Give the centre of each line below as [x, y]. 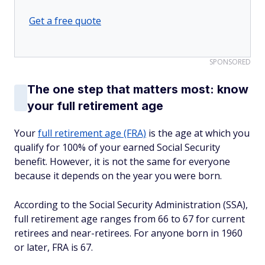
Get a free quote [65, 21]
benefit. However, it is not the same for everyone [122, 161]
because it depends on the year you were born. [118, 176]
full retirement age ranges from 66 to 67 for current [130, 219]
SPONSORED [230, 62]
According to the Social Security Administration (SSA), [131, 205]
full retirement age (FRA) [92, 133]
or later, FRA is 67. [54, 247]
